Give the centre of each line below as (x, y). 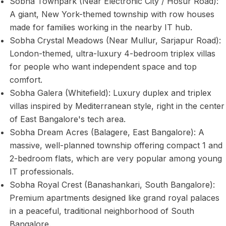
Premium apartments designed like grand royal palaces (115, 198)
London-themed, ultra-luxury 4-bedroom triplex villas (113, 54)
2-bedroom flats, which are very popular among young (116, 159)
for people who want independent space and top (103, 67)
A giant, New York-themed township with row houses (112, 14)
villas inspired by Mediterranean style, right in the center (117, 106)
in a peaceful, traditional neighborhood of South (102, 211)
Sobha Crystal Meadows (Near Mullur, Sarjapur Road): (116, 41)
